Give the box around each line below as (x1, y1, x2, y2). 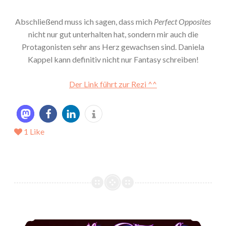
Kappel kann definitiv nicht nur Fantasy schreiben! (27, 54, 199, 65)
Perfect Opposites (154, 17, 211, 27)
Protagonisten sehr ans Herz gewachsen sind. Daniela (22, 42, 204, 52)
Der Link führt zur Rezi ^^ (69, 79, 157, 89)
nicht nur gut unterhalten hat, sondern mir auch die (28, 29, 198, 39)
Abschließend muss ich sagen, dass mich (15, 17, 154, 27)
